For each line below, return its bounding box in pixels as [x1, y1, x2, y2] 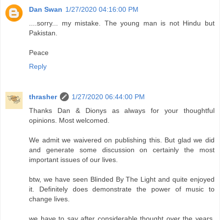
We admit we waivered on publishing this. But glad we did [29, 136, 215, 144]
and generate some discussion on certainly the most [29, 145, 215, 154]
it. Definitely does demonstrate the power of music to [29, 185, 215, 193]
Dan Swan [29, 5, 62, 13]
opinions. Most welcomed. [29, 116, 110, 124]
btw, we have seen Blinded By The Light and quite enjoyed [29, 175, 215, 183]
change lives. [29, 194, 70, 203]
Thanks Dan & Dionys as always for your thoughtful [29, 106, 215, 114]
